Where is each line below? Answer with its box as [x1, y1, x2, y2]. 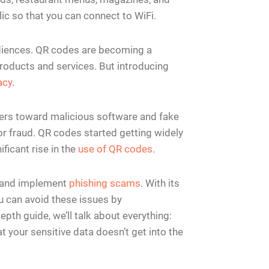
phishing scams [68, 177, 141, 190]
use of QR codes [77, 143, 153, 156]
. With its [140, 177, 180, 190]
